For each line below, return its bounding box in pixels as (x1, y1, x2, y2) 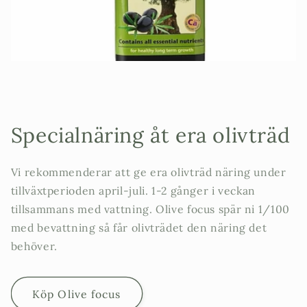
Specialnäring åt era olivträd (10, 121, 291, 148)
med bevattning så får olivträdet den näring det (10, 220, 267, 234)
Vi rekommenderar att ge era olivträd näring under (10, 164, 286, 179)
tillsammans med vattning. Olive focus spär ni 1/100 (10, 201, 290, 216)
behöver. (10, 238, 58, 253)
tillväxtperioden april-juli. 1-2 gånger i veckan (10, 183, 256, 197)
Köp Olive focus (32, 286, 121, 301)
